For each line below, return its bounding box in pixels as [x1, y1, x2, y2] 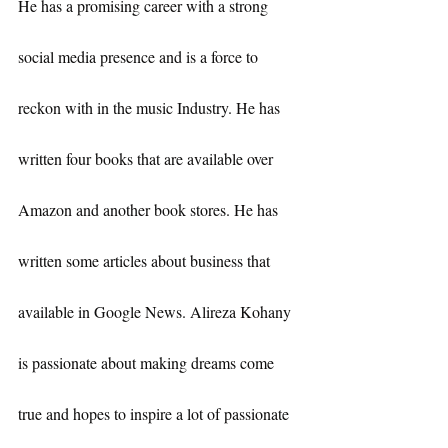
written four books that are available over [18, 148, 277, 170]
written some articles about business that [18, 250, 274, 272]
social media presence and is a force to [18, 46, 262, 68]
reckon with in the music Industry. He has [18, 97, 284, 119]
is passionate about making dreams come [18, 352, 278, 374]
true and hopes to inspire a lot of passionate [18, 403, 293, 425]
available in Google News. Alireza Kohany [18, 301, 295, 323]
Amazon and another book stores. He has [18, 199, 282, 221]
